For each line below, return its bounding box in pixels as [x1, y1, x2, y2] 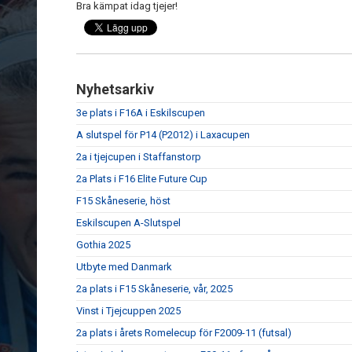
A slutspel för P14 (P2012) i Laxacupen [76, 129, 250, 141]
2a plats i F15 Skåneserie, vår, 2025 [76, 283, 233, 295]
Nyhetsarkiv [76, 81, 154, 97]
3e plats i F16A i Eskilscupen [76, 107, 205, 119]
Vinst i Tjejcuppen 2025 [76, 305, 181, 317]
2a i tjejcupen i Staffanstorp [76, 151, 201, 163]
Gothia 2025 [76, 239, 130, 251]
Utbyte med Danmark [76, 261, 172, 273]
